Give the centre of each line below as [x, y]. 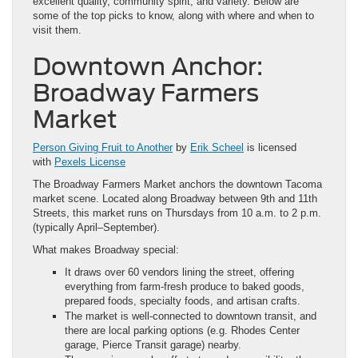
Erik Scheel [217, 147]
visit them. [57, 30]
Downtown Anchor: [148, 66]
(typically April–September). [96, 227]
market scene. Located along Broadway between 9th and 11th [175, 198]
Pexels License [90, 161]
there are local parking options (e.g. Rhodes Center [182, 330]
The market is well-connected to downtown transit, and [191, 316]
